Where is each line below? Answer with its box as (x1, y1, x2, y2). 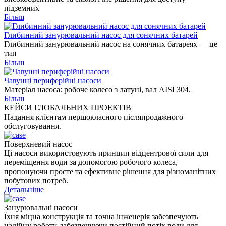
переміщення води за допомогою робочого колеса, (4, 158, 178, 166)
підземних (4, 4, 39, 12)
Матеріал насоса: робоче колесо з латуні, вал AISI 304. (4, 85, 191, 94)
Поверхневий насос (4, 140, 72, 148)
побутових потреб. (4, 176, 68, 185)
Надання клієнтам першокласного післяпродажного (4, 112, 183, 121)
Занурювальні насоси (4, 203, 78, 212)
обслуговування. (4, 122, 61, 130)
